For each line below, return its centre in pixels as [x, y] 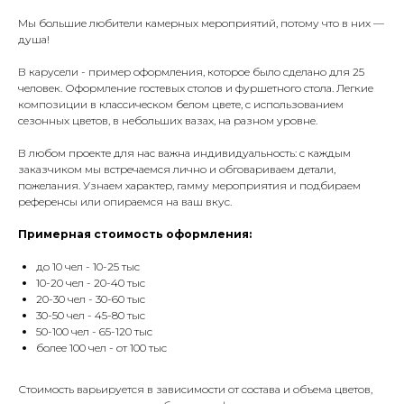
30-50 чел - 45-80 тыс [91, 315]
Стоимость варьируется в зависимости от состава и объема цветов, [195, 389]
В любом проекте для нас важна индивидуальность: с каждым [184, 152]
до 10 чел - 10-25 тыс [88, 266]
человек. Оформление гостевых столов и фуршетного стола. [177, 87]
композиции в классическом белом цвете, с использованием [181, 104]
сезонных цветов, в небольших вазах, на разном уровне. [168, 120]
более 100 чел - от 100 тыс [101, 347]
